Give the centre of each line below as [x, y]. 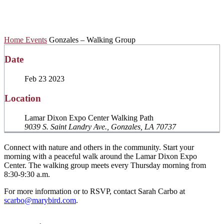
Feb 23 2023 [44, 79]
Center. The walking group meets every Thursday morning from [105, 165]
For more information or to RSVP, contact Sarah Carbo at [94, 191]
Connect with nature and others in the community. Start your [99, 147]
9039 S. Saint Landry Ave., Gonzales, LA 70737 [100, 126]
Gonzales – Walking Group [92, 39]
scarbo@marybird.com [40, 200]
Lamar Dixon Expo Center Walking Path [89, 117]
